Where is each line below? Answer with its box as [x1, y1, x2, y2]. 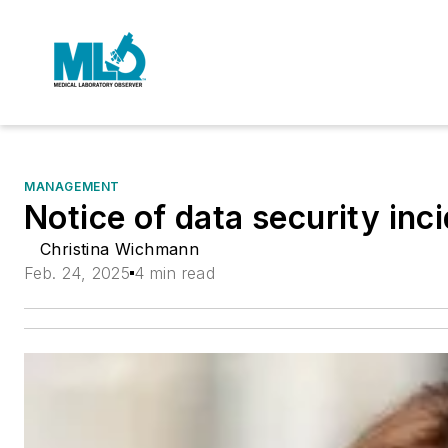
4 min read [134, 263, 216, 283]
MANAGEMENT [24, 179, 120, 194]
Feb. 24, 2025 [24, 263, 131, 283]
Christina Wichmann [40, 239, 200, 259]
